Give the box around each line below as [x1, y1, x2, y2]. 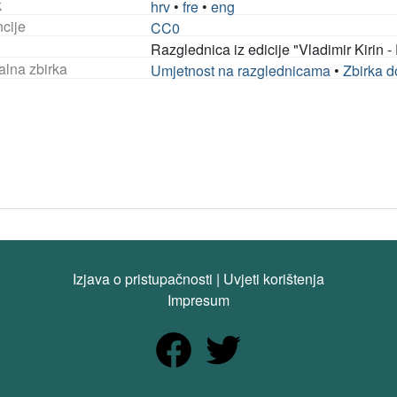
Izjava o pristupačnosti [73, 269, 213, 289]
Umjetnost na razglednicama [151, 60, 331, 81]
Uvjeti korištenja [223, 269, 324, 289]
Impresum [167, 290, 230, 310]
